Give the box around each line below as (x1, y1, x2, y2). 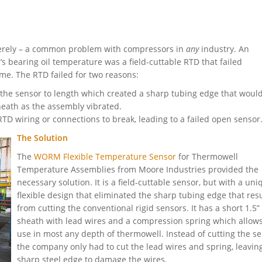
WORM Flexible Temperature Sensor (34, 151, 176, 163)
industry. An (199, 43, 249, 55)
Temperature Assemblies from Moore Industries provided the (17, 164, 258, 175)
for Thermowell (176, 151, 238, 163)
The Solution (17, 132, 68, 144)
